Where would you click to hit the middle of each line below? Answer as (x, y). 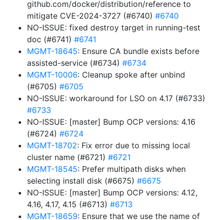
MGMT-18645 (52, 51)
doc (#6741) (51, 39)
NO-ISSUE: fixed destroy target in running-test (114, 27)
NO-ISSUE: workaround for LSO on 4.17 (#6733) (116, 98)
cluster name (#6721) (68, 157)
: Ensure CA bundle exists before (138, 51)
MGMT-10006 (52, 75)
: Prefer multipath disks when (132, 169)
